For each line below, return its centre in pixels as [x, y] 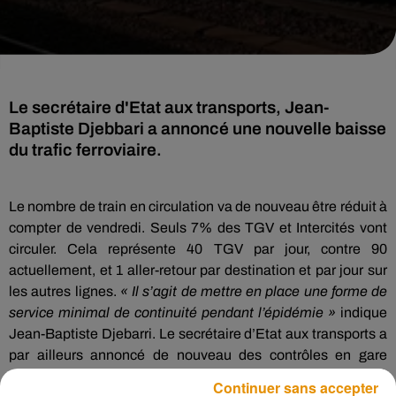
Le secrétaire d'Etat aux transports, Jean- [169, 107]
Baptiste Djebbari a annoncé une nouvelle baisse [198, 129]
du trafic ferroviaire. [85, 150]
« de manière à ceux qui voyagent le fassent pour [228, 376]
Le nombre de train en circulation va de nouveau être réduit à [198, 206]
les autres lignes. [65, 291]
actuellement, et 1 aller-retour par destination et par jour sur [198, 270]
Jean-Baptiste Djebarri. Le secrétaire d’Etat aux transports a [198, 334]
